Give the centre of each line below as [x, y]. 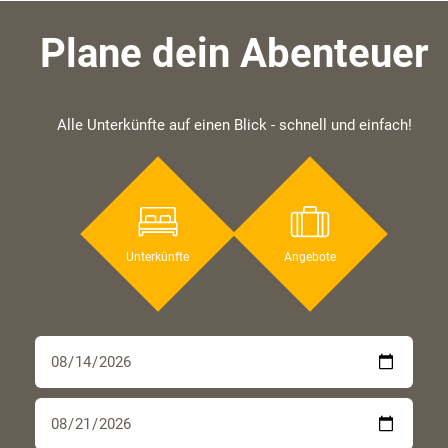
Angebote [310, 256]
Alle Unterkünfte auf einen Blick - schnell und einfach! [234, 125]
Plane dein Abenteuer [234, 54]
